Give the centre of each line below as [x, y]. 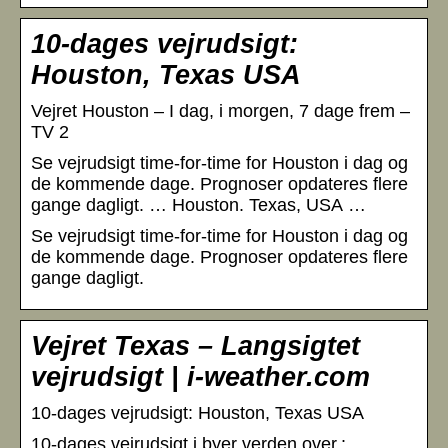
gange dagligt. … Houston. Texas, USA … [198, 204]
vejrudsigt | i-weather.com [200, 376]
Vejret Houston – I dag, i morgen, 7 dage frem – [220, 110]
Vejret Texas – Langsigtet [195, 345]
